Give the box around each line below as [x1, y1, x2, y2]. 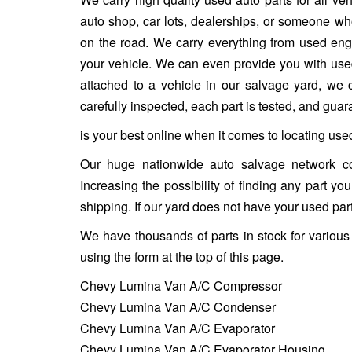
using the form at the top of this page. [80, 247, 284, 266]
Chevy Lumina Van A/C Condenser [80, 297, 276, 316]
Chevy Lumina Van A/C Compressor [80, 276, 282, 295]
